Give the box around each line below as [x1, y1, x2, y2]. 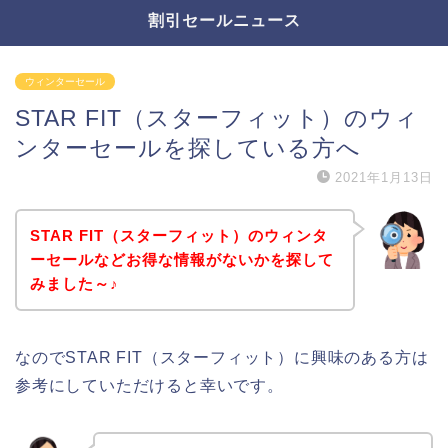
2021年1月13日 [335, 170, 433, 185]
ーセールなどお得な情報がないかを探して [29, 250, 334, 268]
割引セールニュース [147, 10, 301, 30]
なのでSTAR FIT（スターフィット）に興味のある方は [15, 348, 429, 366]
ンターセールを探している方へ [15, 135, 361, 161]
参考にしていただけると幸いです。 [15, 376, 284, 394]
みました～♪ [29, 274, 119, 292]
